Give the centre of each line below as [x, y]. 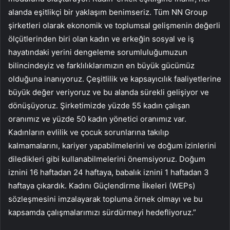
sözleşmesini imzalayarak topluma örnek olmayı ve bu [106, 199]
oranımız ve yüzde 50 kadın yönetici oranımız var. [97, 119]
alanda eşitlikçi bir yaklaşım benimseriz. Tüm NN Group [108, 12]
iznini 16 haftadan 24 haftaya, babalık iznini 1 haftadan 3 [109, 172]
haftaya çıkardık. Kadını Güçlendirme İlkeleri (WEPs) [102, 185]
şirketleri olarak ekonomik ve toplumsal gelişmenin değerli [114, 25]
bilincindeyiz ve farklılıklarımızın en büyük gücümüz [101, 65]
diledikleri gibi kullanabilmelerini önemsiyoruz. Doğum [107, 159]
